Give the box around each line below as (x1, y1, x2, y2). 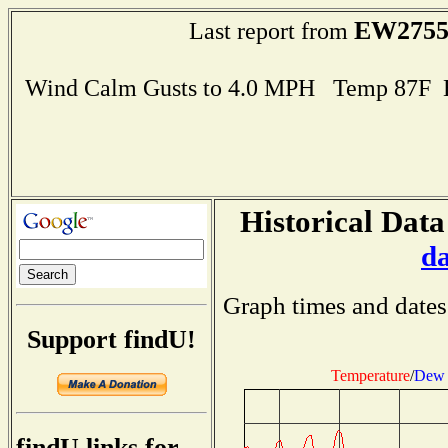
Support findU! (27, 324, 196, 354)
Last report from (188, 17, 354, 44)
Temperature (331, 366, 410, 384)
